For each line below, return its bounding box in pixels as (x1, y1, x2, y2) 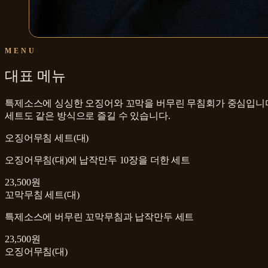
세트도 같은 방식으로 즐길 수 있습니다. (5, 111, 170, 121)
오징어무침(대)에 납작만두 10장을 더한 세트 (5, 155, 190, 166)
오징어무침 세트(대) (5, 133, 89, 144)
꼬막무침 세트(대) (5, 190, 80, 200)
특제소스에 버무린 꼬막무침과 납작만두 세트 (5, 212, 194, 223)
